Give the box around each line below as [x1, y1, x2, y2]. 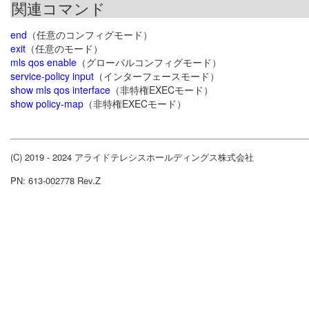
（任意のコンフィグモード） [27, 28, 152, 42]
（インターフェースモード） [94, 69, 219, 83]
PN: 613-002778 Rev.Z [10, 174, 101, 188]
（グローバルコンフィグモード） [77, 55, 221, 70]
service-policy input [10, 69, 94, 83]
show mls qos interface [10, 83, 110, 97]
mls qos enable [10, 55, 77, 70]
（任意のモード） [26, 41, 103, 56]
